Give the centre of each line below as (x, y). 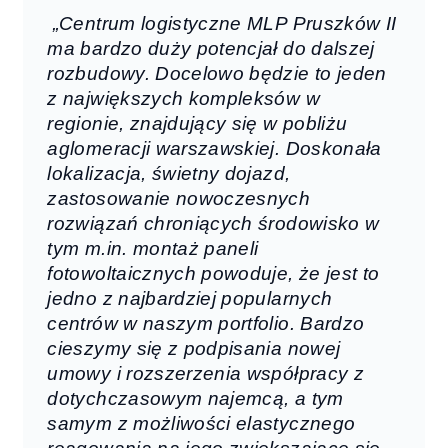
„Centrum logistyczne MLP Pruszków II (222, 24)
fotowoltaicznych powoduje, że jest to (213, 274)
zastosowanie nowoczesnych (179, 199)
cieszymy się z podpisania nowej (194, 349)
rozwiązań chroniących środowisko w (213, 224)
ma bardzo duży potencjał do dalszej (211, 49)
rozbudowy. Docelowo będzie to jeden (217, 74)
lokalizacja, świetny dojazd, (169, 174)
